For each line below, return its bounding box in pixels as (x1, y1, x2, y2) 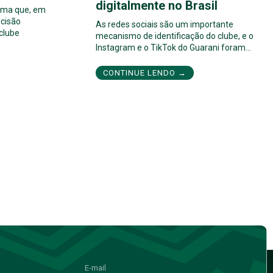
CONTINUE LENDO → (103, 68, 186, 78)
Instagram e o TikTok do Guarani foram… (96, 43, 251, 53)
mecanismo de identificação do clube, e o (96, 31, 253, 41)
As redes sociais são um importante (96, 19, 233, 30)
